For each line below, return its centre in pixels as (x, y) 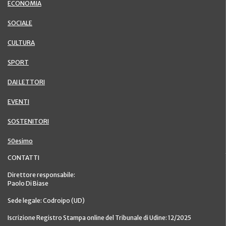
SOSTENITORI (28, 121)
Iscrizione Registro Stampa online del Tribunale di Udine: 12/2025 (99, 217)
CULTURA (21, 42)
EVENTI (18, 101)
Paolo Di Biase (28, 183)
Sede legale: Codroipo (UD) (46, 200)
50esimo (20, 141)
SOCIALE (20, 23)
